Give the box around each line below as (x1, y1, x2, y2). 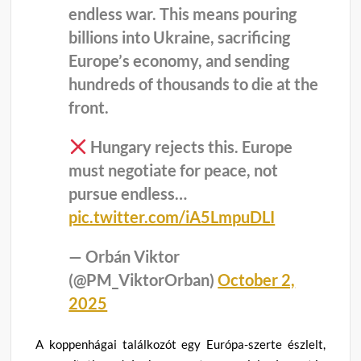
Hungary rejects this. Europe (87, 137, 293, 157)
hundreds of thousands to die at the (68, 74, 319, 94)
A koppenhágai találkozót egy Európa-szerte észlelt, (35, 336, 326, 351)
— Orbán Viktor (68, 247, 180, 267)
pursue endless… (68, 184, 188, 204)
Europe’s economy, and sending (68, 51, 290, 71)
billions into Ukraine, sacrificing (68, 27, 291, 48)
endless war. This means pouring (68, 4, 297, 24)
